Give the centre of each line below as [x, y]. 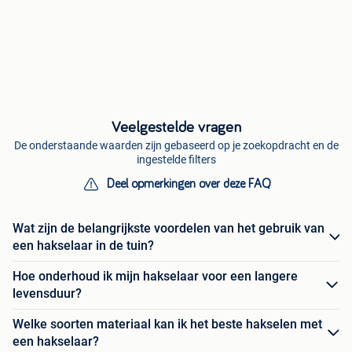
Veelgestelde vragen [176, 128]
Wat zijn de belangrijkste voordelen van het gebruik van [169, 229]
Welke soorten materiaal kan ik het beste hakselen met [167, 324]
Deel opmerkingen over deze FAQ [189, 184]
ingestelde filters [176, 160]
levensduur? [47, 294]
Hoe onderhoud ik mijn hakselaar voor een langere [155, 277]
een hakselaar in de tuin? [83, 246]
